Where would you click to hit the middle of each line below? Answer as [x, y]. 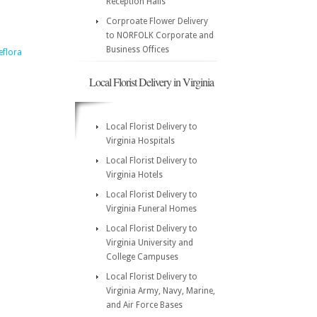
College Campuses [142, 257]
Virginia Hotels [134, 175]
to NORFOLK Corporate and [160, 35]
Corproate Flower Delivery [157, 21]
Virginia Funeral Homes [151, 209]
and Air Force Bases [144, 305]
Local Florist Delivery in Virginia [151, 82]
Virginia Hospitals [140, 141]
